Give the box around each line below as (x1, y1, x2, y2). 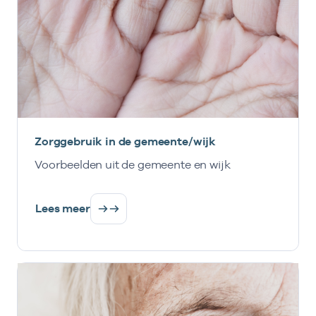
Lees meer (35, 202, 90, 216)
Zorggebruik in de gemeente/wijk (35, 135, 217, 149)
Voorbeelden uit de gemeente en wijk (35, 158, 231, 172)
